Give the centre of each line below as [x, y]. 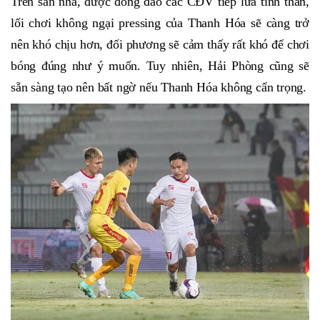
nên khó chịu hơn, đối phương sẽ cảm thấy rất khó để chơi [160, 45]
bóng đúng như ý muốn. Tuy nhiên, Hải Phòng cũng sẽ [160, 66]
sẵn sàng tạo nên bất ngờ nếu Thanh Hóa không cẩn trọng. [159, 87]
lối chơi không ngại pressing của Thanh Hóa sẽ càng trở [160, 23]
